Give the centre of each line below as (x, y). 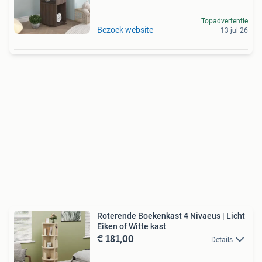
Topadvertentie (225, 21)
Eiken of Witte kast (132, 227)
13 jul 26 (234, 31)
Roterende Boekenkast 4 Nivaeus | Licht (171, 216)
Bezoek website (125, 30)
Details (222, 240)
